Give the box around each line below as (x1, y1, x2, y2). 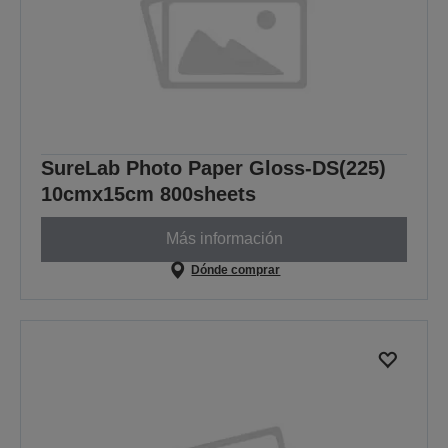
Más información (165, 230, 283, 248)
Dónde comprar (191, 262, 281, 277)
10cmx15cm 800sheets (41, 182, 256, 205)
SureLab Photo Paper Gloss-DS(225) (41, 156, 386, 179)
